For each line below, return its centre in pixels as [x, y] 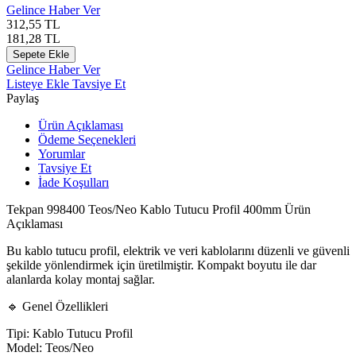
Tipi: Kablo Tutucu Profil [70, 333]
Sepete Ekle [41, 54]
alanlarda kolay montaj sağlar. [81, 279]
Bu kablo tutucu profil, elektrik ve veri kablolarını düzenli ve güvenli [178, 250]
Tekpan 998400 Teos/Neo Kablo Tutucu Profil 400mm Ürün [159, 209]
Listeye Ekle [39, 83]
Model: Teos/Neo [50, 347]
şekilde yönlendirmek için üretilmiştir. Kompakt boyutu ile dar [161, 265]
